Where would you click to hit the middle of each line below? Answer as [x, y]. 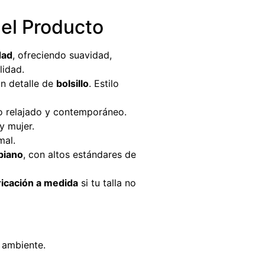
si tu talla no [107, 183]
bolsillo [72, 83]
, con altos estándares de [80, 154]
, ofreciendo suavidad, [62, 55]
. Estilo [104, 83]
